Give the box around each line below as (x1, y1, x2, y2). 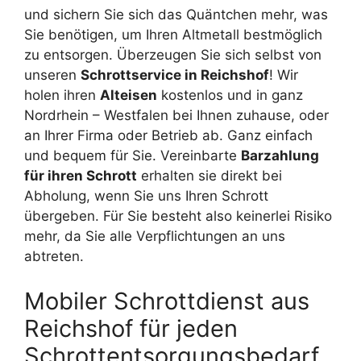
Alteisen (100, 87, 157, 104)
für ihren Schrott (24, 168, 137, 185)
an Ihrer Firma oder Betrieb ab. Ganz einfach (24, 127, 313, 144)
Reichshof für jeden (24, 313, 238, 342)
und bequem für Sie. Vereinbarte (24, 147, 241, 164)
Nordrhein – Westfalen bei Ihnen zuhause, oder (24, 107, 329, 124)
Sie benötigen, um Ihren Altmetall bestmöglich (24, 27, 322, 44)
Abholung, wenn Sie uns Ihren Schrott (24, 188, 268, 205)
